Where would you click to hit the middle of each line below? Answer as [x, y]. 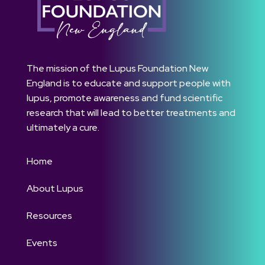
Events [42, 243]
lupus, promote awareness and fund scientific [124, 98]
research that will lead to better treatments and [131, 113]
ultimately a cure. [63, 128]
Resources [49, 216]
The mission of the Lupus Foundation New [117, 69]
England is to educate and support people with [128, 83]
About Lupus [55, 189]
